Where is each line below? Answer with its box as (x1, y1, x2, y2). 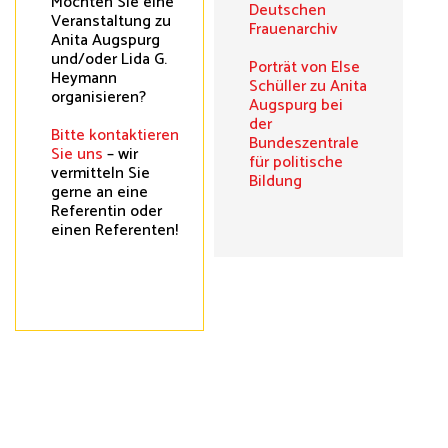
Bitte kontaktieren (51, 121, 179, 149)
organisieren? (51, 83, 146, 111)
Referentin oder (51, 197, 162, 225)
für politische (249, 148, 343, 176)
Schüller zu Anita (249, 72, 367, 100)
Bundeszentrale (249, 129, 359, 157)
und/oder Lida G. (51, 45, 167, 73)
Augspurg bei (249, 91, 343, 119)
